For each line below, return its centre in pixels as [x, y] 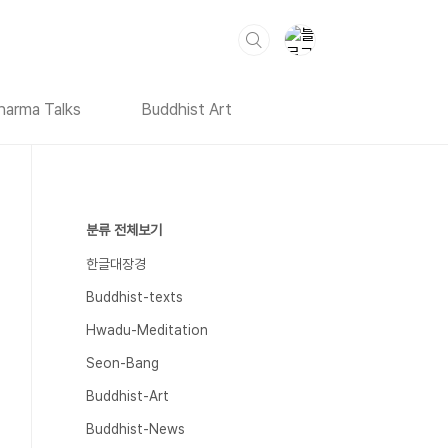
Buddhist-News [135, 429]
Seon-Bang [122, 363]
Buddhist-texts [134, 297]
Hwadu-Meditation [147, 330]
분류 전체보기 [124, 230]
